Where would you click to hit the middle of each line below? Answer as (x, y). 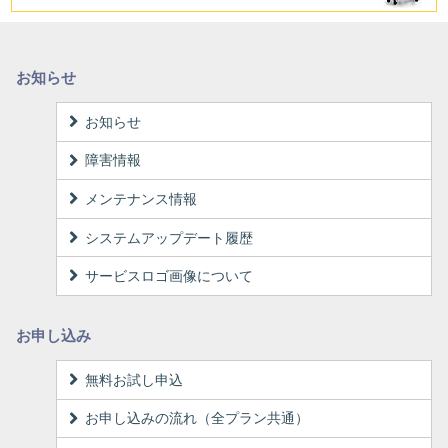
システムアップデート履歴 (169, 237)
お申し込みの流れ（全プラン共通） (197, 418)
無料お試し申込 (134, 379)
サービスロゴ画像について (169, 276)
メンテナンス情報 (141, 199)
